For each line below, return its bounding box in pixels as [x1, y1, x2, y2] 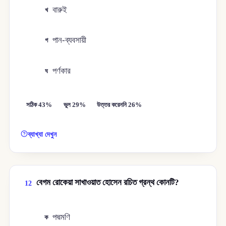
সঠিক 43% [26, 101, 52, 108]
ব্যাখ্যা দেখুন [28, 130, 57, 139]
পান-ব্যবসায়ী [52, 35, 87, 45]
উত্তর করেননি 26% [97, 101, 142, 108]
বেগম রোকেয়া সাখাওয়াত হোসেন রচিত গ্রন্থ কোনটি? [36, 178, 179, 188]
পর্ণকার [52, 66, 71, 76]
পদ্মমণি [52, 212, 71, 222]
